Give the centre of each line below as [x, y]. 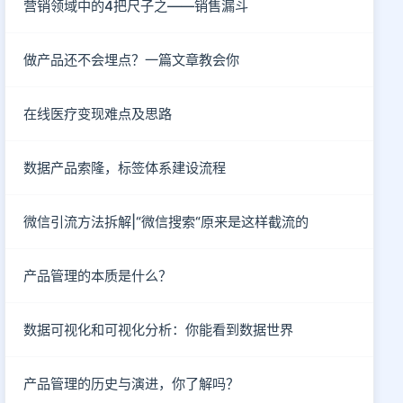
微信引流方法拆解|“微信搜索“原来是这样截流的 [166, 222]
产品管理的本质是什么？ [98, 276]
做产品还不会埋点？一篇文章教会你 [132, 60]
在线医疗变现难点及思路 [98, 114]
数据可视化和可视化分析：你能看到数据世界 [159, 330]
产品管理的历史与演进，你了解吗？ [132, 384]
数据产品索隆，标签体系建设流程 [125, 168]
